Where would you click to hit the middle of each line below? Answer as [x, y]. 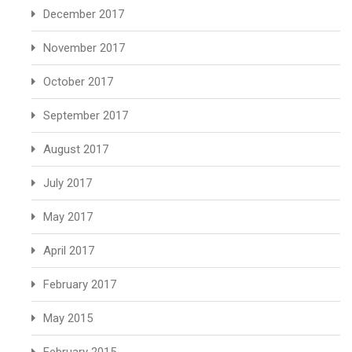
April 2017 [69, 251]
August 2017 [76, 149]
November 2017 [84, 48]
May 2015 [68, 318]
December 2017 [84, 14]
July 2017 [68, 183]
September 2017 [86, 115]
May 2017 [68, 217]
